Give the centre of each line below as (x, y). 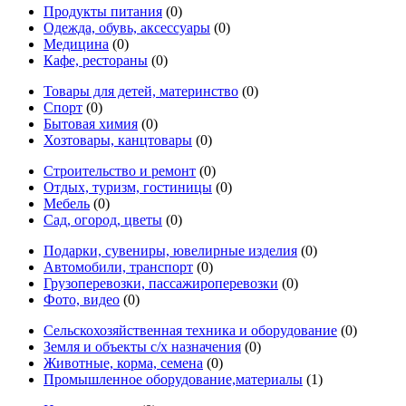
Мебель (67, 203)
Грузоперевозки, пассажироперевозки (161, 283)
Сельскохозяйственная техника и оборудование (190, 330)
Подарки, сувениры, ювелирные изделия (170, 250)
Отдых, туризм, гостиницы (128, 187)
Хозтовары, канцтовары (118, 140)
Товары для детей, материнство (141, 91)
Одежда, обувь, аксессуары (127, 27)
